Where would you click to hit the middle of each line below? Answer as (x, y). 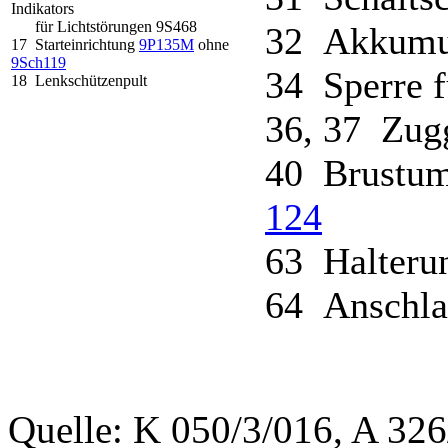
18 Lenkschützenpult (79, 80)
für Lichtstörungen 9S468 (104, 26)
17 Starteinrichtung (75, 44)
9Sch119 (38, 62)
